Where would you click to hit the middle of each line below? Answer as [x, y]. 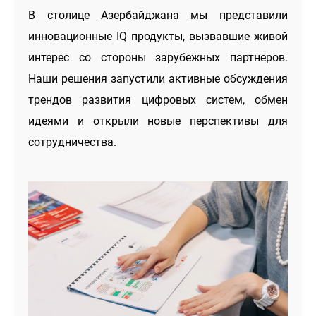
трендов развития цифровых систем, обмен [158, 99]
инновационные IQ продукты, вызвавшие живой [158, 36]
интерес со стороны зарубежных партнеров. [158, 57]
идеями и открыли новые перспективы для [158, 121]
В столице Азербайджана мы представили [158, 15]
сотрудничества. [73, 142]
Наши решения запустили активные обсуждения [158, 78]
